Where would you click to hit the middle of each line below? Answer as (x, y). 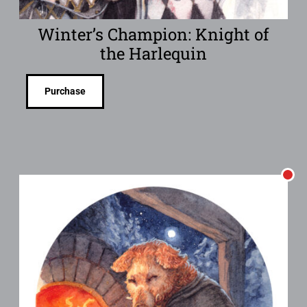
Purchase (65, 91)
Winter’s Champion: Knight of (153, 34)
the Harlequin (153, 53)
